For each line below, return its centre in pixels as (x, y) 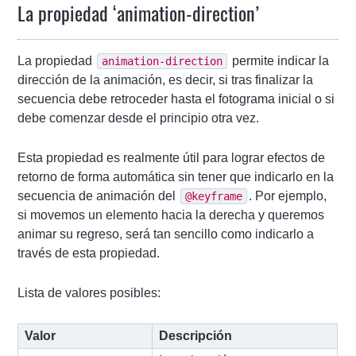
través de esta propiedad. (89, 253)
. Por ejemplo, (288, 196)
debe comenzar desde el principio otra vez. (139, 118)
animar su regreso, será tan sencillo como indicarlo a (166, 234)
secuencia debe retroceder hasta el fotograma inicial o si (176, 99)
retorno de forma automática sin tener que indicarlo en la (176, 177)
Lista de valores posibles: (89, 293)
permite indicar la (279, 61)
